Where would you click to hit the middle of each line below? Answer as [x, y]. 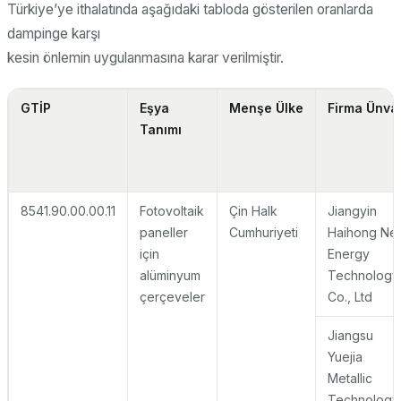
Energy [348, 253]
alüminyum [170, 275]
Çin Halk [253, 210]
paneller [163, 232]
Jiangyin [352, 210]
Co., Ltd [350, 296]
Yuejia [345, 356]
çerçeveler [172, 296]
